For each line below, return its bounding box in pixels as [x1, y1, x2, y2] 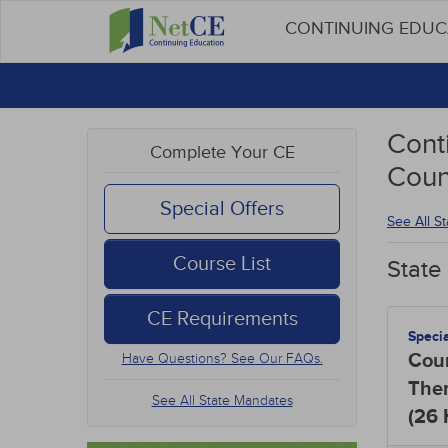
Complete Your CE [149, 142, 295, 163]
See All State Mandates [151, 392, 293, 409]
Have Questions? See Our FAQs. [121, 350, 323, 367]
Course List [173, 252, 271, 276]
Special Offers [160, 197, 284, 221]
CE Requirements [146, 307, 298, 331]
